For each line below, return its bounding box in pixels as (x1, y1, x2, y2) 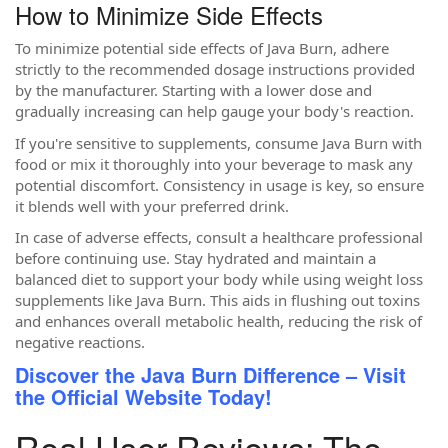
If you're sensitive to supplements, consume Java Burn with (15, 132, 422, 153)
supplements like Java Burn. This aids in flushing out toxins (15, 290, 420, 310)
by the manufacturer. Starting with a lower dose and (15, 80, 372, 100)
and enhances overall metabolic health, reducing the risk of (15, 311, 422, 331)
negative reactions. (15, 332, 145, 352)
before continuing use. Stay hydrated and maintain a (15, 248, 376, 268)
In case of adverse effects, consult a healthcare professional (15, 227, 423, 247)
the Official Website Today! (15, 381, 272, 411)
